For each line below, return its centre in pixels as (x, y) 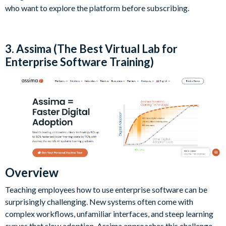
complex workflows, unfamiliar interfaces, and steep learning (109, 213)
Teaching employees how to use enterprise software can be (106, 189)
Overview (32, 172)
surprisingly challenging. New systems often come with (99, 201)
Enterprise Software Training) (79, 62)
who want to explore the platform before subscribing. (97, 8)
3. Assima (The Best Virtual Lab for (91, 48)
